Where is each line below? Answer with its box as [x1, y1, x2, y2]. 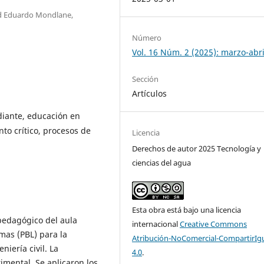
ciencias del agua [132, 157, 192, 169]
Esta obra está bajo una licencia [132, 204, 242, 216]
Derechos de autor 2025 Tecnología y [132, 143, 262, 154]
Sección [132, 74, 159, 85]
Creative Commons [180, 219, 247, 230]
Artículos [132, 88, 167, 100]
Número [132, 32, 162, 44]
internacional [132, 219, 180, 230]
